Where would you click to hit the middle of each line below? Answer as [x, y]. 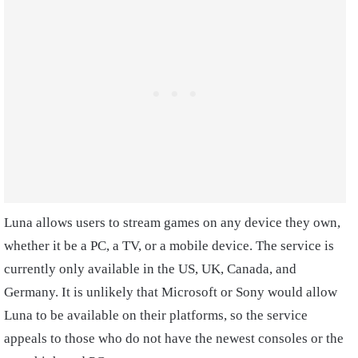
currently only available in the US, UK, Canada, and [150, 268]
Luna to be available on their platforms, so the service [156, 315]
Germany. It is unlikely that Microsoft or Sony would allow [171, 292]
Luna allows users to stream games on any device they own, [172, 222]
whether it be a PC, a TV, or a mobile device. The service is [169, 245]
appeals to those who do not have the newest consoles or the [174, 338]
